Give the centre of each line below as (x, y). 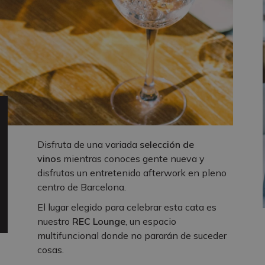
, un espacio (151, 222)
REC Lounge (99, 222)
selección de (167, 145)
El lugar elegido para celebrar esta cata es (127, 207)
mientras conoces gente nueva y (133, 159)
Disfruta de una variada (88, 145)
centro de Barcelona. (82, 187)
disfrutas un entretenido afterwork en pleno (132, 173)
